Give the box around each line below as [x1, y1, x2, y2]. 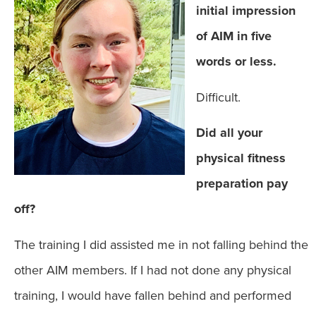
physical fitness [196, 149, 286, 168]
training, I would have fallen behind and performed [14, 286, 291, 305]
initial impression [196, 1, 296, 20]
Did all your [196, 123, 262, 142]
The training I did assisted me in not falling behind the [14, 235, 308, 254]
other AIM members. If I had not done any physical [14, 260, 291, 279]
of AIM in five [196, 27, 272, 46]
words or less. [196, 52, 276, 71]
